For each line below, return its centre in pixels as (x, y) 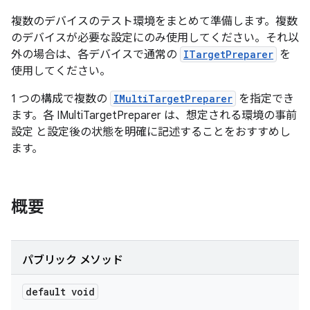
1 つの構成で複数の (61, 99)
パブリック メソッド (73, 260)
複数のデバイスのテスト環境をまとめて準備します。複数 (154, 21)
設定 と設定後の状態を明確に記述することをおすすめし (151, 132)
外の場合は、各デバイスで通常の (95, 55)
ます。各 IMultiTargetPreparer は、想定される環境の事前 (154, 116)
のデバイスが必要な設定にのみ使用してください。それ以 (155, 38)
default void (60, 292)
